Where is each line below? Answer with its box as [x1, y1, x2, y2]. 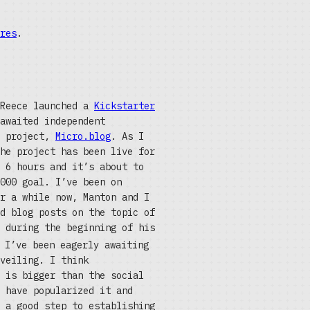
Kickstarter [94, 100, 155, 112]
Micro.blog [55, 130, 111, 143]
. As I [111, 130, 144, 143]
